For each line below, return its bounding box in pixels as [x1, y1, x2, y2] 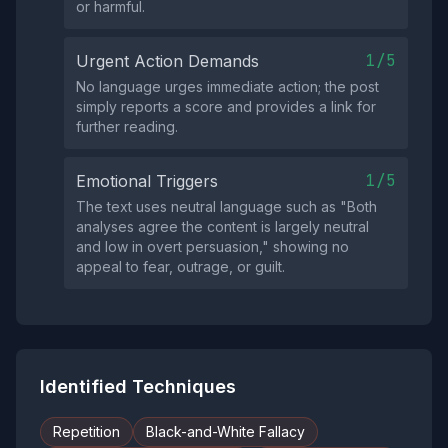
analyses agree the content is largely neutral [76, 218, 369, 235]
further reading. [76, 118, 178, 135]
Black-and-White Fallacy [146, 423, 305, 440]
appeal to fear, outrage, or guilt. [76, 258, 285, 275]
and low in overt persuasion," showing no [76, 238, 349, 255]
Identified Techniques [40, 376, 236, 397]
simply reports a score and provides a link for [76, 98, 376, 115]
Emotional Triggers [76, 171, 218, 191]
